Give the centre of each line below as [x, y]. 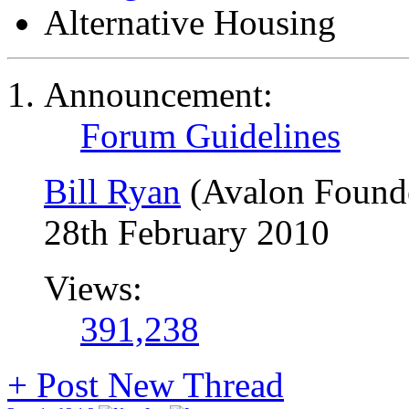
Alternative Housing [190, 22]
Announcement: [158, 94]
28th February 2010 [187, 232]
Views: [93, 288]
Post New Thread [156, 385]
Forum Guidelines [210, 136]
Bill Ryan [112, 191]
